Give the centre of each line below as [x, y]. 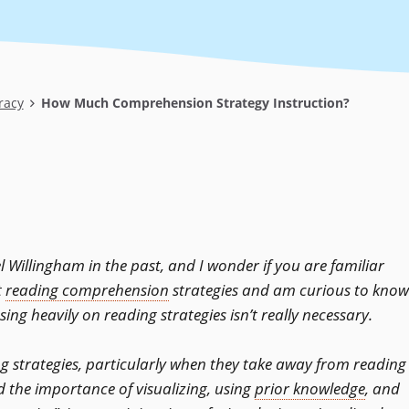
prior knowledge [310, 389]
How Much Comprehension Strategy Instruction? [193, 102]
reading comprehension [87, 290]
